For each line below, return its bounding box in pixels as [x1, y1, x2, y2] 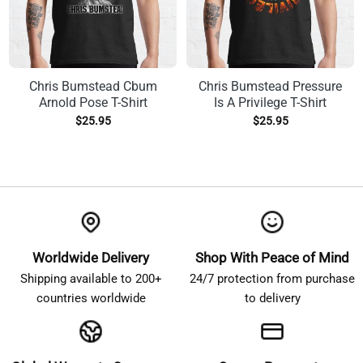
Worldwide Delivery [32, 250, 149, 267]
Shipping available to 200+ [19, 271, 162, 287]
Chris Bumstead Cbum [28, 78, 157, 94]
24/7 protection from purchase [190, 271, 355, 287]
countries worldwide [36, 291, 146, 306]
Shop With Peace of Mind [195, 250, 349, 267]
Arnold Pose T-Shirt [38, 94, 147, 110]
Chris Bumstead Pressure [199, 78, 342, 94]
